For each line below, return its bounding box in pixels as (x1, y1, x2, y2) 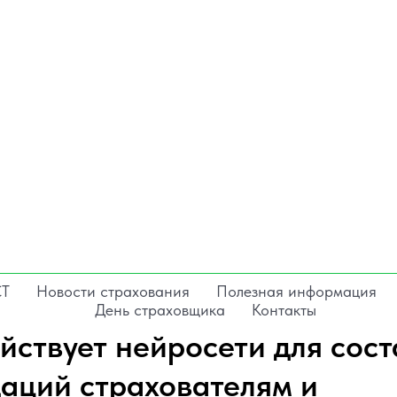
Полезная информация (216, 282, 377, 301)
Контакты (251, 300, 316, 320)
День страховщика (94, 300, 225, 320)
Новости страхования (36, 282, 190, 301)
